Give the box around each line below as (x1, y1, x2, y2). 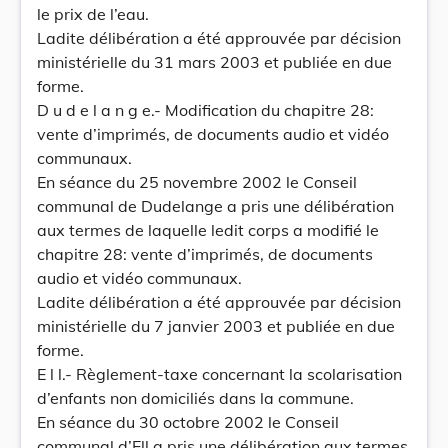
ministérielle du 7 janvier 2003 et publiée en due (37, 316, 395, 336)
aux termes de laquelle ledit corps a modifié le (37, 220, 379, 240)
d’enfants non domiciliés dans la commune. (37, 388, 354, 408)
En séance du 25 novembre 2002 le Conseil (37, 172, 357, 192)
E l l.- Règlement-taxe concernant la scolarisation (37, 364, 402, 384)
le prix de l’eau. (37, 4, 149, 24)
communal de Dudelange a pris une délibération (37, 196, 394, 216)
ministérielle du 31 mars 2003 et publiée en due (37, 52, 392, 72)
